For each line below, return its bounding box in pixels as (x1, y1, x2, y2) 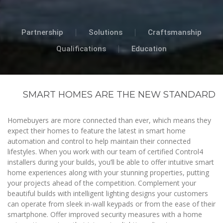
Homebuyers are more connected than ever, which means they (7, 115, 211, 125)
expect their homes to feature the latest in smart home (7, 125, 186, 135)
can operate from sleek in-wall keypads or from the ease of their (7, 199, 216, 209)
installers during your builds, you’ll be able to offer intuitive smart (7, 157, 214, 167)
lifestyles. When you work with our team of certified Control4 (7, 146, 203, 156)
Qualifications (56, 44, 106, 53)
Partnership (21, 27, 63, 37)
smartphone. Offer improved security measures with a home (7, 209, 202, 219)
